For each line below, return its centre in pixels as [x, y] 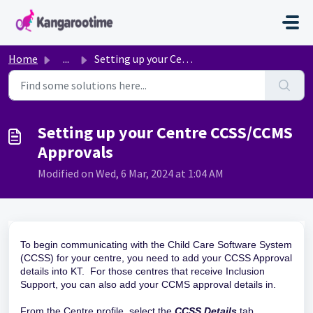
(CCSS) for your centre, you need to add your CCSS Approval [156, 258]
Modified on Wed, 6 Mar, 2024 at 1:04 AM [131, 173]
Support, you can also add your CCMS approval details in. [148, 284]
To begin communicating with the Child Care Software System [156, 245]
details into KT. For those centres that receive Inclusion [143, 271]
